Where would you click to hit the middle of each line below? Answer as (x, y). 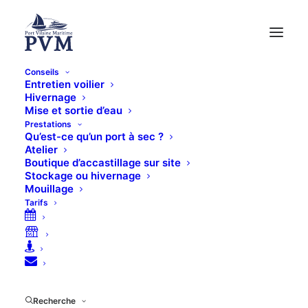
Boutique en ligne (154, 154)
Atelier (41, 150)
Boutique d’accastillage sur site (103, 163)
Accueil (109, 300)
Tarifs (36, 202)
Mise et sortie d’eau (74, 110)
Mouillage (49, 189)
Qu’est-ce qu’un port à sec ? (94, 136)
